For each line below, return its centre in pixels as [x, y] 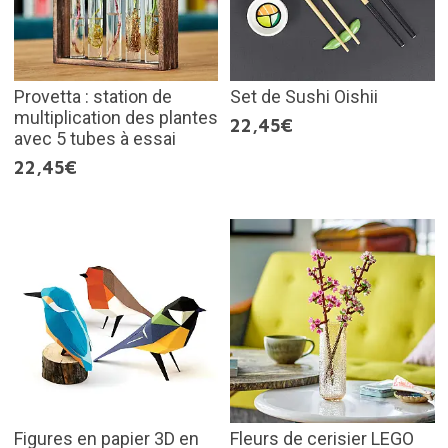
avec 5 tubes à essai [94, 138]
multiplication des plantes [115, 117]
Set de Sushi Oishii [304, 96]
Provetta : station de [92, 96]
